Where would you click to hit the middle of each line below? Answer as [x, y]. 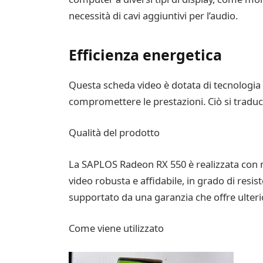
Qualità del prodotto [114, 133]
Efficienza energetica [145, 54]
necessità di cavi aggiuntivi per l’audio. [153, 16]
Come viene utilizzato [116, 228]
